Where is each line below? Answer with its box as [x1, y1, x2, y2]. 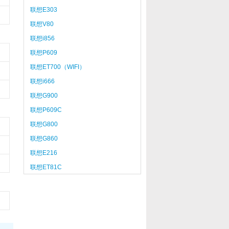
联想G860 [30, 135, 58, 142]
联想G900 [30, 92, 58, 99]
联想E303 [30, 6, 57, 13]
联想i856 [30, 35, 55, 42]
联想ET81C [30, 164, 62, 171]
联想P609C [30, 106, 62, 113]
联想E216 [30, 149, 57, 156]
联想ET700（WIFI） [30, 63, 85, 71]
